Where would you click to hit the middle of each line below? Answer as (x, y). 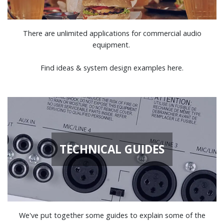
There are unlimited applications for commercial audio (112, 33)
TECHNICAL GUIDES (112, 149)
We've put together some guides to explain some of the (112, 215)
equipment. (112, 44)
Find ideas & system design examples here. (112, 67)
